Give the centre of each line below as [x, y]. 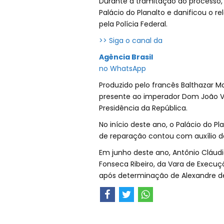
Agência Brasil [126, 57]
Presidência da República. [143, 108]
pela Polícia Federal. [133, 24]
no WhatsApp [122, 69]
